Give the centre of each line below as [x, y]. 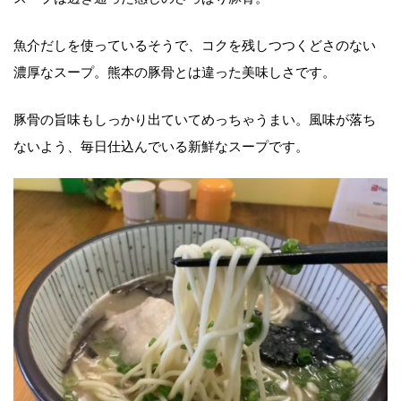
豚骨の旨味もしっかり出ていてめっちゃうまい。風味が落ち [195, 118]
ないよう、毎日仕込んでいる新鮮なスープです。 [161, 145]
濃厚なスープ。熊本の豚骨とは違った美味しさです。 [175, 70]
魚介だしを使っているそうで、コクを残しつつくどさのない [195, 43]
